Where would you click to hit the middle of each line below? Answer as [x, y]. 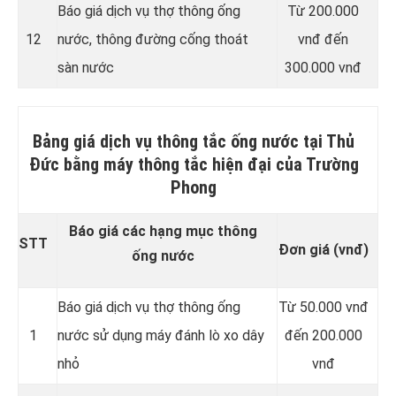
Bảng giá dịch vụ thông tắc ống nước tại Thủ [194, 142]
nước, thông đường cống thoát [153, 40]
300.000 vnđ [323, 68]
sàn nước [86, 68]
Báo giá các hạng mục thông [163, 232]
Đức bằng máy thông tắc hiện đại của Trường [194, 165]
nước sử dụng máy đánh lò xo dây [161, 336]
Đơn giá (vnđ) [323, 250]
